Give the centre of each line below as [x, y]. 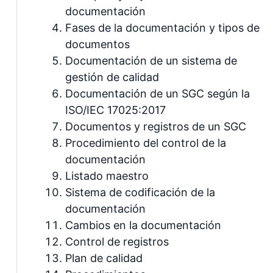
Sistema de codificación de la [140, 192]
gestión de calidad [112, 77]
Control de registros [117, 241]
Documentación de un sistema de [151, 60]
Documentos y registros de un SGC [156, 126]
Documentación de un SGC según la [158, 93]
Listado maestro [107, 175]
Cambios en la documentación [143, 225]
